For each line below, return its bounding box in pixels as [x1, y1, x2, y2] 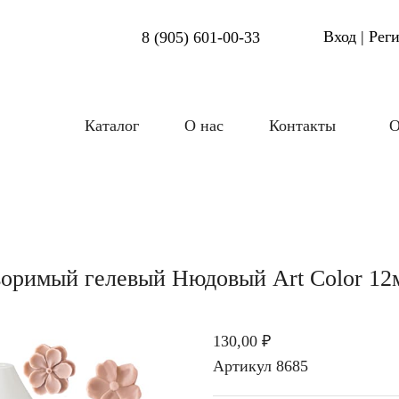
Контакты [269, 117, 337, 135]
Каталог [85, 117, 140, 135]
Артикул [213, 357, 272, 376]
